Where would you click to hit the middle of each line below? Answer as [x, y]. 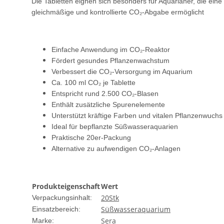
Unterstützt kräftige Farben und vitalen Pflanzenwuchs [137, 116]
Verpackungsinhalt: [62, 198]
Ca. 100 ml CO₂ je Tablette [93, 83]
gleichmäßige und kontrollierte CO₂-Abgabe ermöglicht [118, 12]
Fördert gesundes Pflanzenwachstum [110, 61]
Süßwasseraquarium [136, 209]
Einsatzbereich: [56, 209]
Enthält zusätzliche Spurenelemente [108, 105]
